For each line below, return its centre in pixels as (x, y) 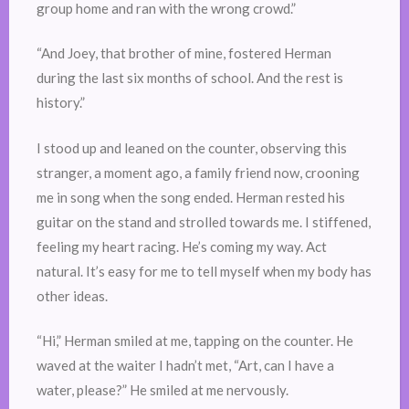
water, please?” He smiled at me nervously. (163, 390)
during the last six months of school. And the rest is (190, 78)
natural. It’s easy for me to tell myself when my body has (204, 271)
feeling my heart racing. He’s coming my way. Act (182, 246)
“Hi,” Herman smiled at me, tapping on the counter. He (195, 341)
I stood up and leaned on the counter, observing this (192, 147)
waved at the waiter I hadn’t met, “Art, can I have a (185, 366)
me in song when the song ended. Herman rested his (191, 197)
